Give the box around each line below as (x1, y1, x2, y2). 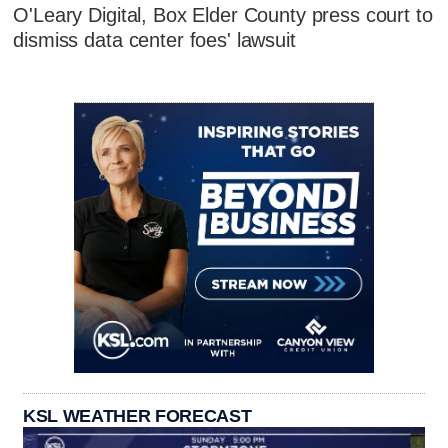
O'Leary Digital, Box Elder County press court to (13, 3, 433, 26)
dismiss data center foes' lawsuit (13, 28, 296, 51)
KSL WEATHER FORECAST (23, 405, 252, 426)
